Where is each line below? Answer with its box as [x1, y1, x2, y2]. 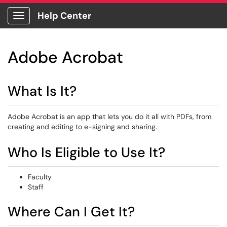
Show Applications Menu [18, 19, 99, 28]
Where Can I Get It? [8, 203, 135, 220]
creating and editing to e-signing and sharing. [8, 122, 157, 131]
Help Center [37, 10, 91, 22]
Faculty [28, 172, 52, 181]
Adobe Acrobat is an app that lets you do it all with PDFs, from [8, 112, 211, 121]
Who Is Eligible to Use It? [8, 143, 165, 161]
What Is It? [8, 82, 77, 100]
